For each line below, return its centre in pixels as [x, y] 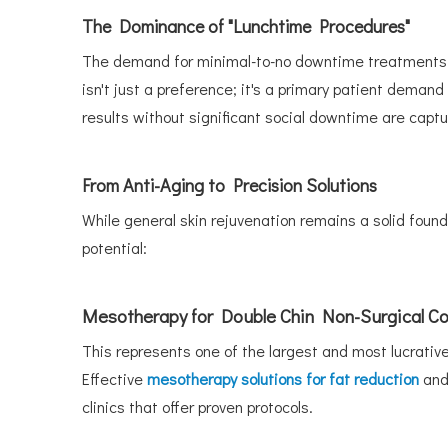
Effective [114, 378]
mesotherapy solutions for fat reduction [285, 378]
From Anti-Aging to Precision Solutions [229, 185]
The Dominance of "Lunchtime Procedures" [246, 26]
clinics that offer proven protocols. [197, 406]
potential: [114, 247]
